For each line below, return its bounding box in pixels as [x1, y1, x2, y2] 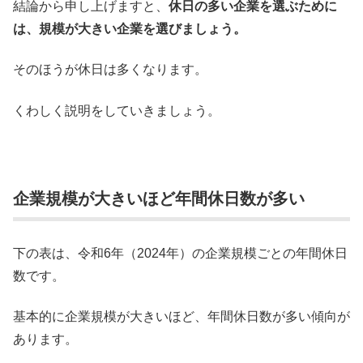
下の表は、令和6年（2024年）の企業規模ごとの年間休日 [13, 246, 348, 260]
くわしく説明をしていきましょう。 [13, 103, 220, 117]
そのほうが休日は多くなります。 [13, 62, 207, 77]
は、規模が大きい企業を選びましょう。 [13, 21, 246, 36]
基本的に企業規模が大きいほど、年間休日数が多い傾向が [13, 310, 350, 324]
